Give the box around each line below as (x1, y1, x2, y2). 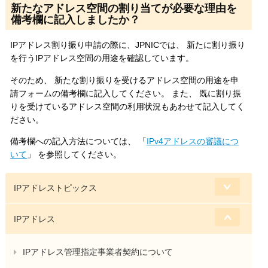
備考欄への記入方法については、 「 (10, 136, 147, 146)
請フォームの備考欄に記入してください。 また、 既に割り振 (10, 88, 242, 98)
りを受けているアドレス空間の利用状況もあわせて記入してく (10, 101, 245, 111)
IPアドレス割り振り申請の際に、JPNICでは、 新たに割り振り (10, 40, 246, 50)
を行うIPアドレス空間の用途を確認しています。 (10, 53, 194, 63)
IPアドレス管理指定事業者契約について (22, 246, 173, 257)
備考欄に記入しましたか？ (10, 13, 140, 26)
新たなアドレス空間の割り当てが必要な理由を (10, 2, 237, 14)
